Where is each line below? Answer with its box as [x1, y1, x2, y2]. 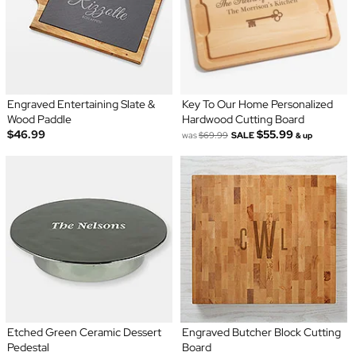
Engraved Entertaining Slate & [6, 97, 155, 112]
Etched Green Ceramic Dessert [6, 325, 161, 340]
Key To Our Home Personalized [182, 97, 333, 112]
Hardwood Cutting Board [182, 112, 304, 127]
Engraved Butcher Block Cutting [182, 325, 341, 340]
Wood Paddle [6, 112, 72, 127]
